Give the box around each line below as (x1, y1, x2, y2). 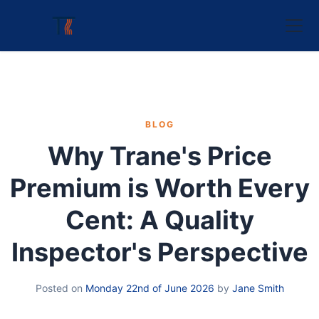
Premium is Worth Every (9, 172, 310, 204)
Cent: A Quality (65, 204, 254, 236)
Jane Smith (231, 282, 284, 294)
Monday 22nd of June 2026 (85, 282, 214, 294)
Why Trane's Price (47, 140, 272, 172)
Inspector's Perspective (11, 236, 308, 268)
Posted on (35, 282, 85, 294)
